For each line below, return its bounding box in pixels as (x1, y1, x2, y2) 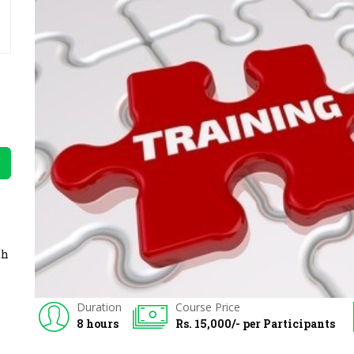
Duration (77, 299, 122, 315)
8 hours (77, 316, 119, 332)
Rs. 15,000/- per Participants (175, 316, 335, 332)
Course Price (175, 299, 240, 315)
